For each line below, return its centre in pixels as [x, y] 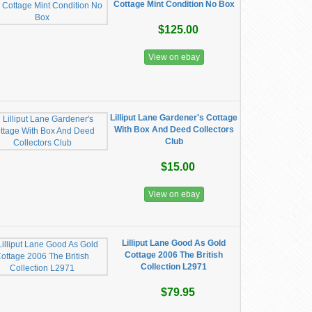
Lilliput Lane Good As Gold [174, 243]
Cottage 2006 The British [174, 255]
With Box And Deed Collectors [174, 130]
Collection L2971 [174, 267]
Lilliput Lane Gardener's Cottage [174, 118]
